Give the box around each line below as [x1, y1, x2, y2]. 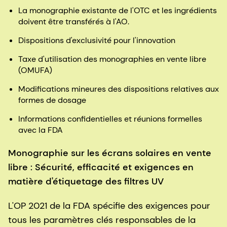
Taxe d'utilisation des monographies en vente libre [18, 54, 206, 65]
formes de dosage [18, 95, 86, 106]
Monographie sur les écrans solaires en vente [8, 147, 211, 160]
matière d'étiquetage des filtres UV [8, 175, 166, 188]
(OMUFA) [18, 65, 52, 76]
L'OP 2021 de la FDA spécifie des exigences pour [8, 200, 210, 212]
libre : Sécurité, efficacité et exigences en [8, 161, 194, 174]
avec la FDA [18, 125, 63, 136]
